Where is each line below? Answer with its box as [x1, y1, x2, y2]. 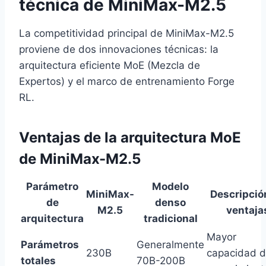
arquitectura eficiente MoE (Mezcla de [19, 59, 200, 72]
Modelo [152, 180, 189, 193]
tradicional [143, 213, 198, 225]
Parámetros [21, 239, 79, 251]
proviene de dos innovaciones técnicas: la [19, 43, 218, 56]
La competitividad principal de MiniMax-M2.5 [19, 27, 234, 40]
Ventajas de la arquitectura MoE [19, 129, 241, 147]
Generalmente [137, 239, 204, 251]
